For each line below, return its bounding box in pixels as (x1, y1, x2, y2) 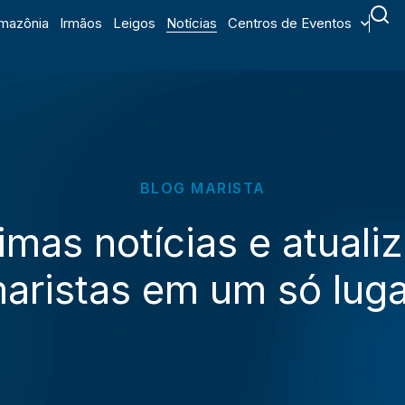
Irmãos (60, 14, 102, 32)
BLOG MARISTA (139, 179, 266, 197)
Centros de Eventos (228, 14, 352, 32)
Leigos (113, 14, 155, 32)
